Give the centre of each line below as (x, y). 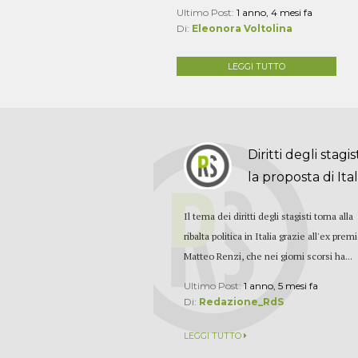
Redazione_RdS (242, 301)
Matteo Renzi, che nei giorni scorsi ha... (268, 256)
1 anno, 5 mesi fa (281, 285)
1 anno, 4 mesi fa (274, 12)
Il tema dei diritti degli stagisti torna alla (269, 216)
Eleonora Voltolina (242, 28)
